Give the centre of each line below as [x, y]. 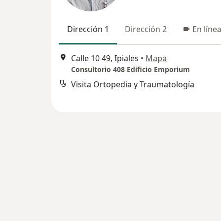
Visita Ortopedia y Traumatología [133, 85]
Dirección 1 [88, 29]
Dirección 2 [146, 29]
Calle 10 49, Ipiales [105, 58]
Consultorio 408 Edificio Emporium [130, 70]
